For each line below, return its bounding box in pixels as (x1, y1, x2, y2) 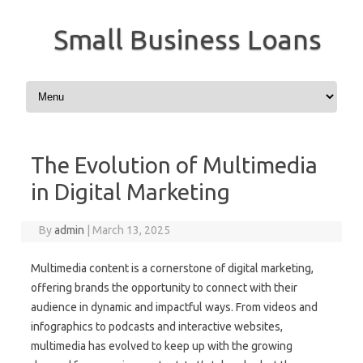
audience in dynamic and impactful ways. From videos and (31, 301, 318, 314)
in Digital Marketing (31, 179, 230, 204)
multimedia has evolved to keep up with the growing (31, 340, 293, 352)
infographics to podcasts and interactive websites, (31, 320, 283, 333)
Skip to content (23, 77, 99, 90)
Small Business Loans (53, 23, 322, 54)
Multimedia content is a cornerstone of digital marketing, (31, 262, 314, 275)
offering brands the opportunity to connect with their (31, 281, 297, 294)
